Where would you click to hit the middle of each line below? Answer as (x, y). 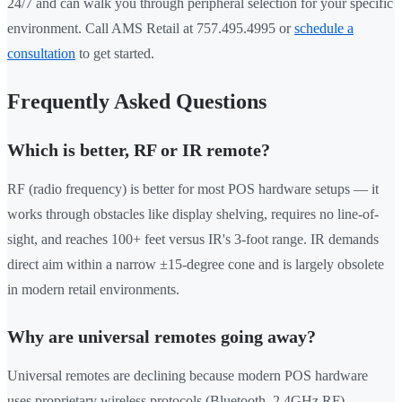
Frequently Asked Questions (137, 102)
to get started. (115, 54)
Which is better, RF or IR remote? (139, 150)
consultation (41, 54)
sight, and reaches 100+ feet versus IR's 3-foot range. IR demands (193, 240)
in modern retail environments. (93, 290)
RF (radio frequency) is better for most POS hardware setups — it (193, 189)
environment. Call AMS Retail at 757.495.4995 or (151, 29)
